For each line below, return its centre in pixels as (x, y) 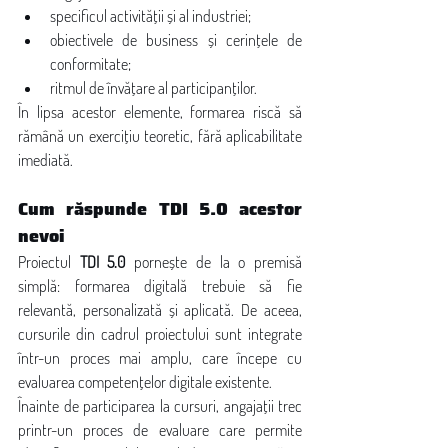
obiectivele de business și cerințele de (176, 40)
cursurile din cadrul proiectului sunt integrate (160, 334)
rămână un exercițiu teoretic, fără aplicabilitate (160, 136)
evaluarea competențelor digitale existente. (145, 382)
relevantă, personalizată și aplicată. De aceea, (160, 310)
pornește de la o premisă (214, 262)
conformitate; (90, 64)
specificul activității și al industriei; (150, 16)
